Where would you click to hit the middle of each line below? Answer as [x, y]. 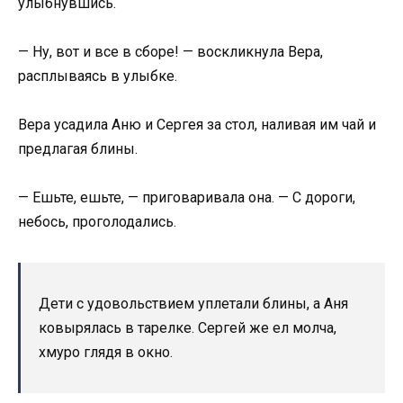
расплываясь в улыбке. [98, 76]
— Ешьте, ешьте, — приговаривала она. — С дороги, [187, 198]
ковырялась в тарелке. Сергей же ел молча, [188, 328]
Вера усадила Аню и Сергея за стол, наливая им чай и [197, 124]
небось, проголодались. [97, 222]
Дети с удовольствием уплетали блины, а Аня [193, 304]
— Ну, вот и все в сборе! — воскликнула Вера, [170, 51]
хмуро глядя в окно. [106, 353]
